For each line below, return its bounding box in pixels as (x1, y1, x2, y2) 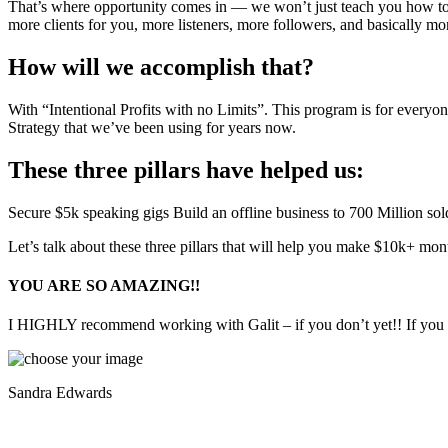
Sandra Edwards (8, 384, 112, 402)
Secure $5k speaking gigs (8, 203, 173, 221)
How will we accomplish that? (8, 54, 314, 81)
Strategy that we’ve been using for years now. (8, 119, 296, 137)
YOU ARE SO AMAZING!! (8, 277, 200, 295)
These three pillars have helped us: (8, 157, 364, 183)
